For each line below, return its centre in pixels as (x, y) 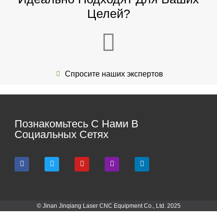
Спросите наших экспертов (114, 74)
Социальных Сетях (62, 134)
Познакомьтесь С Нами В (77, 124)
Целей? (108, 13)
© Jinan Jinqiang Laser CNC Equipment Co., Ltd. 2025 (108, 206)
